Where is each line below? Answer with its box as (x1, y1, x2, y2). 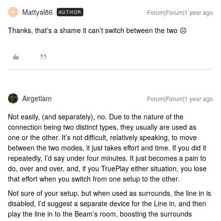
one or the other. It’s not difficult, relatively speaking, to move (8, 132, 197, 142)
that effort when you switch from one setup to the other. (8, 174, 180, 184)
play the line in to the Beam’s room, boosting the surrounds (8, 209, 192, 219)
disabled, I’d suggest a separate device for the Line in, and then (8, 198, 206, 208)
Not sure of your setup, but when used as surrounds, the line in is (8, 188, 211, 198)
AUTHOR (59, 9, 81, 15)
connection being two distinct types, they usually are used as (8, 122, 196, 132)
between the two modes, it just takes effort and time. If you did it (8, 143, 206, 152)
